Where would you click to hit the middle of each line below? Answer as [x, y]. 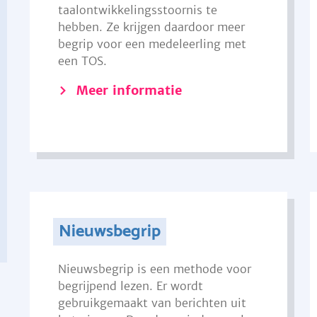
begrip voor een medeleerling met [152, 44]
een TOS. [82, 61]
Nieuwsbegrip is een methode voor [154, 269]
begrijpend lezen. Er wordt [130, 286]
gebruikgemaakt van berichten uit [152, 303]
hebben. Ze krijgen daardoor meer [151, 27]
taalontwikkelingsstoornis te [137, 10]
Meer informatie [129, 90]
